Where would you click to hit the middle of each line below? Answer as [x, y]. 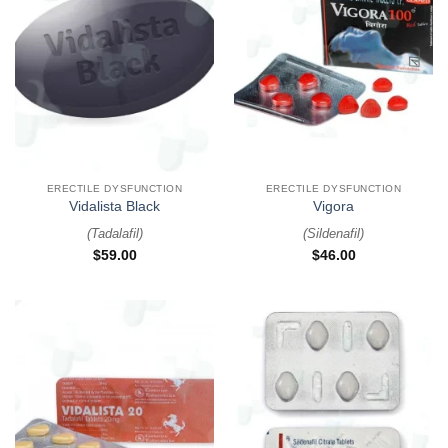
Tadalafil [114, 233]
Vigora [333, 207]
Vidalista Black [114, 207]
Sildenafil [333, 233]
